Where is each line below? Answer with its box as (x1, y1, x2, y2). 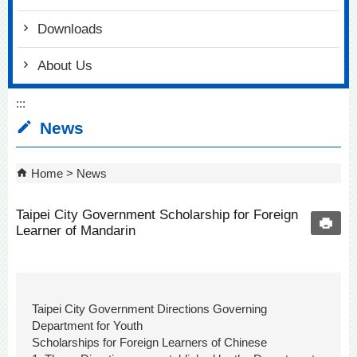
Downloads (37, 22, 103, 37)
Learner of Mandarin (16, 223, 135, 238)
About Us (37, 58, 92, 73)
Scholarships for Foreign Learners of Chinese (32, 335, 267, 350)
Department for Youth (32, 319, 143, 333)
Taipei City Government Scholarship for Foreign (16, 207, 298, 222)
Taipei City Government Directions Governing (32, 302, 267, 316)
